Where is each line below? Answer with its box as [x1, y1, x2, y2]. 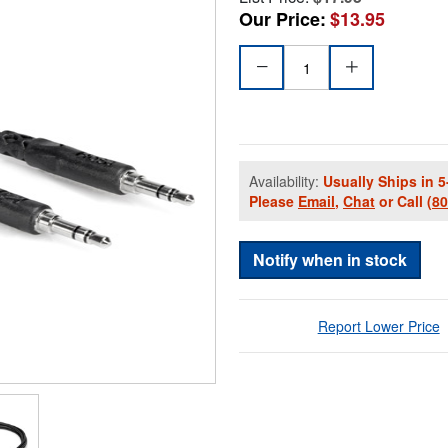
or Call [375, 191, 427, 212]
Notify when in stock [253, 248, 407, 272]
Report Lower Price [317, 316, 440, 337]
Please [249, 191, 298, 212]
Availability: [249, 171, 323, 192]
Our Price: [239, 6, 326, 33]
